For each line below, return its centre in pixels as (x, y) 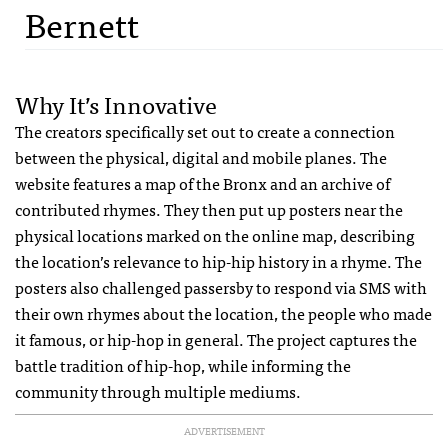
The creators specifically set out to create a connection (205, 130)
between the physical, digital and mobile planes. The (201, 156)
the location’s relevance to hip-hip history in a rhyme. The (218, 260)
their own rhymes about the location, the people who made (223, 312)
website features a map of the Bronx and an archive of (202, 182)
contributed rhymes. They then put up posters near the (209, 208)
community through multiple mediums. (158, 390)
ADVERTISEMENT (224, 430)
